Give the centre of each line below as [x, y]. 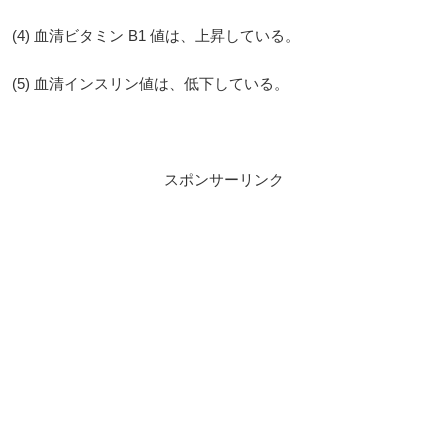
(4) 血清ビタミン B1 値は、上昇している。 [156, 36]
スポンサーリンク [224, 180]
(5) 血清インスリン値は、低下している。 [150, 84]
